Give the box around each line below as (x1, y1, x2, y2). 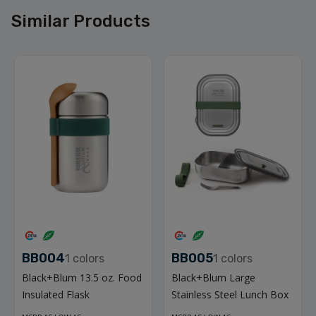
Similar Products (11, 11, 150, 31)
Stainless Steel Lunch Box (171, 288, 288, 302)
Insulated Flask (22, 288, 90, 302)
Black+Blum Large (171, 271, 255, 285)
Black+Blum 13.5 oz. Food (22, 271, 142, 285)
